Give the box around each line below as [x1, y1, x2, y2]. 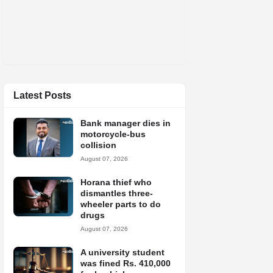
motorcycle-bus [80, 129, 146, 139]
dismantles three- [80, 188, 153, 198]
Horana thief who [80, 177, 152, 187]
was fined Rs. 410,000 [80, 258, 171, 268]
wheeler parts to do [80, 199, 161, 209]
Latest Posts [13, 90, 71, 101]
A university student [80, 247, 165, 257]
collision [80, 140, 116, 150]
